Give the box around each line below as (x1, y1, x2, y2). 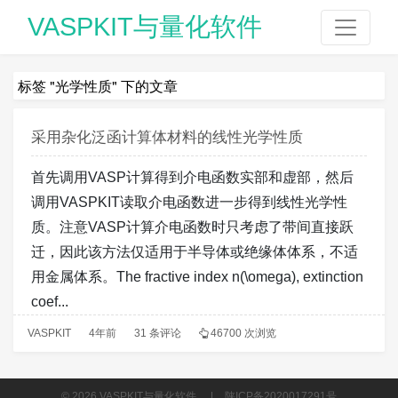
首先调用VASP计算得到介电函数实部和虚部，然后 (31, 169, 354, 185)
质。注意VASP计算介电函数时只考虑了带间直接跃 (31, 219, 354, 235)
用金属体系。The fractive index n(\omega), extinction (31, 268, 363, 284)
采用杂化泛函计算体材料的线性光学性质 (31, 124, 303, 147)
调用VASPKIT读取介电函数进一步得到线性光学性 (31, 194, 347, 210)
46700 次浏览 (210, 326, 276, 339)
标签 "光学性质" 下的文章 (18, 76, 178, 96)
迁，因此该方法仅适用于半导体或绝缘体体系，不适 (31, 243, 358, 259)
